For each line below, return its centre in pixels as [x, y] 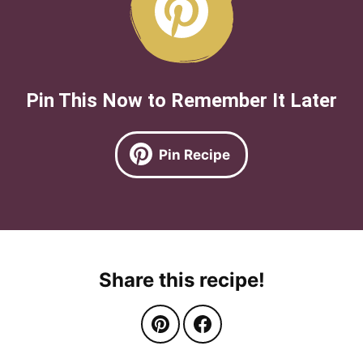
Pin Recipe [194, 155]
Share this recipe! [181, 280]
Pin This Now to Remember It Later [188, 101]
